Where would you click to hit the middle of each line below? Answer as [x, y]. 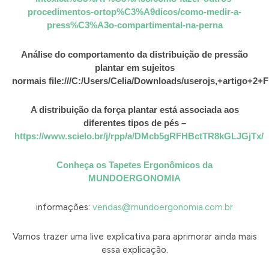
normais [30, 80]
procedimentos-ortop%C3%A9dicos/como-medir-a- [134, 12]
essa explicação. [134, 249]
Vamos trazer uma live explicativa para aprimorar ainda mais [134, 236]
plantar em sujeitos [134, 67]
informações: [64, 207]
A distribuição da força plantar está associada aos [134, 109]
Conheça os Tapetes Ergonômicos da [134, 165]
